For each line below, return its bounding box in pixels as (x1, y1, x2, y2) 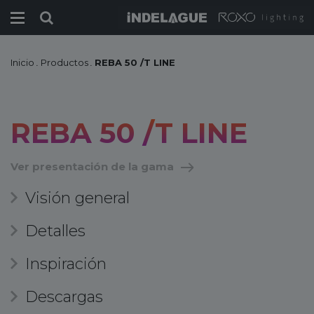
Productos (41, 57, 88, 68)
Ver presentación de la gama (11, 160, 174, 173)
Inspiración (25, 254, 107, 273)
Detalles (25, 221, 86, 240)
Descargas (25, 287, 103, 306)
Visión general (25, 189, 130, 207)
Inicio (11, 57, 34, 68)
